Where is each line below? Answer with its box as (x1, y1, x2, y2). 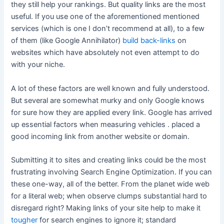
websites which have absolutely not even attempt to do (11, 48, 200, 57)
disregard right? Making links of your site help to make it (11, 203, 201, 212)
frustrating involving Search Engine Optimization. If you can (11, 167, 212, 176)
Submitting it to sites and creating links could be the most (11, 155, 206, 164)
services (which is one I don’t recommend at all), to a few (11, 24, 205, 33)
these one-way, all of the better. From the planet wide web (11, 179, 210, 188)
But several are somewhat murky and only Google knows (11, 95, 205, 105)
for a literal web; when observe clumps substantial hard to (11, 191, 207, 200)
